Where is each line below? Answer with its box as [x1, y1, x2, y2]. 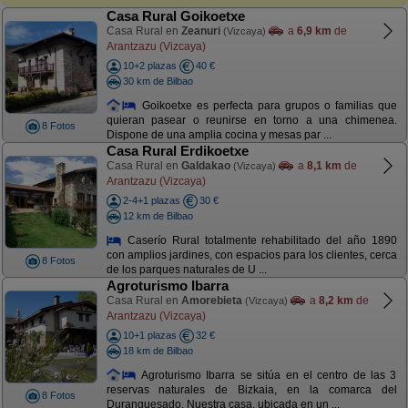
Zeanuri [180, 25, 220, 37]
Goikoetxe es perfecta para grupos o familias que [137, 98, 397, 112]
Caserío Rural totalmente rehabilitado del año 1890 [122, 233, 397, 247]
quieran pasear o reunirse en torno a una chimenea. [106, 114, 397, 127]
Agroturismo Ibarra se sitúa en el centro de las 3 [137, 368, 397, 382]
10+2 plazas [122, 60, 177, 71]
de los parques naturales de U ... [106, 263, 267, 277]
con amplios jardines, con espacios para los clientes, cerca [106, 249, 397, 262]
